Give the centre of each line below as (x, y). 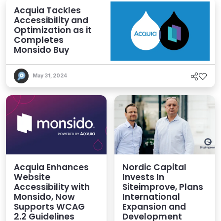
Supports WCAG (49, 207)
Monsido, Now (44, 197)
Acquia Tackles (47, 11)
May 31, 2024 (50, 76)
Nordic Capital (154, 167)
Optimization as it (53, 30)
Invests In (143, 177)
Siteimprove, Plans (163, 187)
